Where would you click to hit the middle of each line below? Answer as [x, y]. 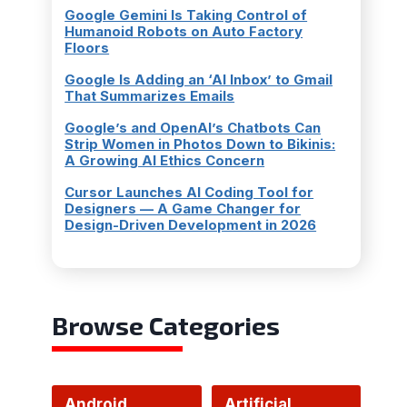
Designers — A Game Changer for [183, 208]
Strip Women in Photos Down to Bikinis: [200, 144]
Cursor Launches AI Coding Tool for [189, 192]
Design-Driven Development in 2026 [191, 224]
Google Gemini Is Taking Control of [186, 15]
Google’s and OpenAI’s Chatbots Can [193, 127]
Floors [87, 47]
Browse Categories [166, 325]
